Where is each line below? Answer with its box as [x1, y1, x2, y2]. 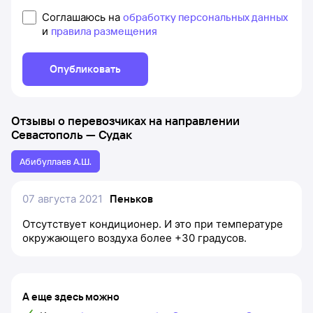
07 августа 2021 [22, 192, 103, 205]
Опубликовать [50, 62, 121, 75]
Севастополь [11, 127, 83, 142]
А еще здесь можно [22, 290, 119, 303]
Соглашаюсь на [42, 10, 123, 24]
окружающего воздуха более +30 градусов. [22, 231, 247, 245]
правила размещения [51, 24, 157, 38]
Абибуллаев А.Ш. [20, 156, 92, 167]
